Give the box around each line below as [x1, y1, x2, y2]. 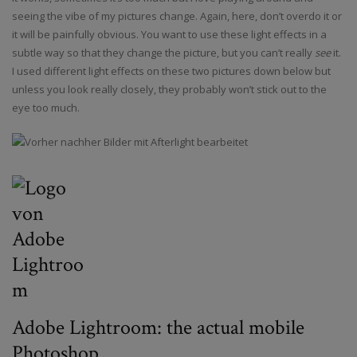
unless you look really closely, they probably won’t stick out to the [12, 82, 327, 97]
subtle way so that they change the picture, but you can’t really [12, 45, 315, 61]
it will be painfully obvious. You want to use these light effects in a [12, 27, 327, 42]
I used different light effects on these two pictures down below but [12, 64, 331, 79]
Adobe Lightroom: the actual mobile [12, 314, 304, 342]
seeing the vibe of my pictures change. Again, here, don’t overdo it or [12, 9, 342, 24]
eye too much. [12, 100, 80, 116]
